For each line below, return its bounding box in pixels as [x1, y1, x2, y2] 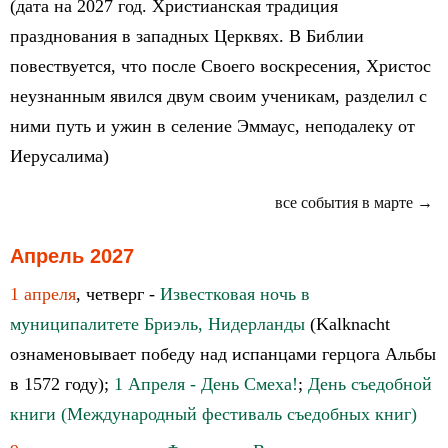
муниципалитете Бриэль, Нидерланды [10, 314, 305, 334]
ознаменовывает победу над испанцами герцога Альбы [10, 344, 436, 364]
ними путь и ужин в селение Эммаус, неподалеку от [10, 116, 415, 136]
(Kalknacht [305, 314, 390, 334]
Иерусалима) [10, 146, 109, 166]
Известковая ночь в [160, 284, 310, 304]
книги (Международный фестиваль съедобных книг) [10, 404, 417, 424]
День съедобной [308, 374, 432, 394]
